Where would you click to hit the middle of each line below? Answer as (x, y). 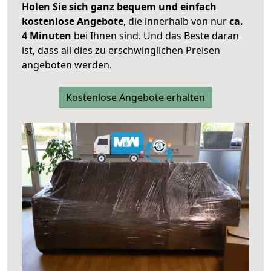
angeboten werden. (67, 65)
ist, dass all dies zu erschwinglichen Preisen (121, 51)
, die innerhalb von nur (176, 21)
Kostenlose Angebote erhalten (135, 98)
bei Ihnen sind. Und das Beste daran (155, 36)
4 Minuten (47, 36)
